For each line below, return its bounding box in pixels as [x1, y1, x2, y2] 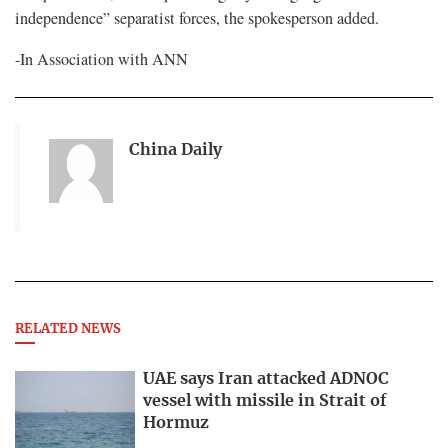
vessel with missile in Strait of [143, 393, 387, 410]
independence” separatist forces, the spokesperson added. [15, 6, 379, 29]
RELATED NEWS [15, 323, 121, 337]
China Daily [128, 141, 222, 158]
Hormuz [143, 415, 209, 432]
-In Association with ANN [15, 47, 188, 70]
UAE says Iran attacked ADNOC [143, 371, 389, 388]
